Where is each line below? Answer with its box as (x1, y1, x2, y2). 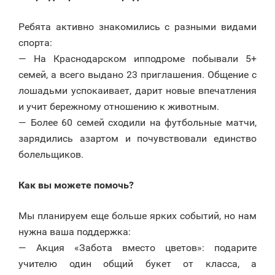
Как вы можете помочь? (18, 179, 136, 191)
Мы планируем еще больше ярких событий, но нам (18, 209, 257, 222)
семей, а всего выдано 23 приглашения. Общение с (18, 68, 257, 80)
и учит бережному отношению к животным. (18, 100, 219, 112)
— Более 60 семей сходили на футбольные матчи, (18, 116, 257, 128)
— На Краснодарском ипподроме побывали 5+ (18, 52, 257, 64)
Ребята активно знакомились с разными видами (18, 20, 257, 33)
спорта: (18, 36, 52, 48)
